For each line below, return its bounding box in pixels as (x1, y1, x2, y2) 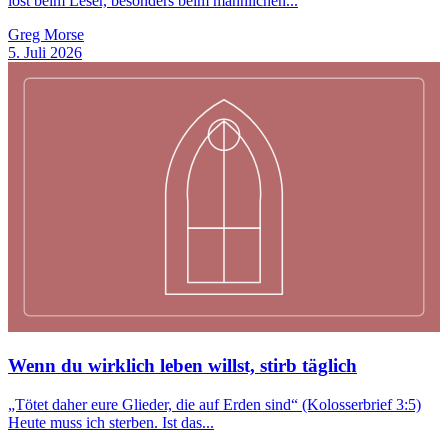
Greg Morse (8, 26, 84, 44)
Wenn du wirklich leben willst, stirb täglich (8, 355, 357, 377)
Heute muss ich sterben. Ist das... (8, 413, 214, 431)
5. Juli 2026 (8, 44, 82, 62)
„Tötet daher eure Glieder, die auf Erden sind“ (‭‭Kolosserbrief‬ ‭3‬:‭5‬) (8, 395, 421, 413)
